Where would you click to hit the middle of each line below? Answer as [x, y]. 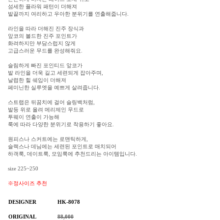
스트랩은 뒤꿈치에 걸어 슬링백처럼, [51, 102]
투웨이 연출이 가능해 [34, 117]
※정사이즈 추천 [27, 183]
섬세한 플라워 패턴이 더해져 [42, 6]
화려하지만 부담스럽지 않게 [42, 43]
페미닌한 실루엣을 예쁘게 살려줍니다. [54, 87]
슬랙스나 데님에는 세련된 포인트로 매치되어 [62, 146]
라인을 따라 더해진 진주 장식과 [46, 28]
